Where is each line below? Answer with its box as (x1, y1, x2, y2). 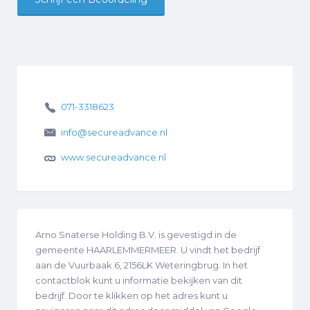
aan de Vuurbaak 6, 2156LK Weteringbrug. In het (35, 259, 248, 271)
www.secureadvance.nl (60, 152, 166, 163)
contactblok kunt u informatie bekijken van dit (35, 274, 242, 286)
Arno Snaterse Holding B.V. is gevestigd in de (35, 228, 237, 240)
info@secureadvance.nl (60, 126, 167, 138)
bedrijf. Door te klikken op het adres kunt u (35, 289, 228, 301)
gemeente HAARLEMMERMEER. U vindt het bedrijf (35, 244, 260, 255)
